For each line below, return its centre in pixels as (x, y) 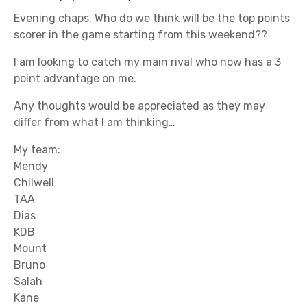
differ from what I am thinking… (95, 122)
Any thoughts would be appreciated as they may (139, 106)
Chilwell (34, 182)
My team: (37, 149)
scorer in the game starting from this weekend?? (140, 34)
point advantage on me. (75, 78)
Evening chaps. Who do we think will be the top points (152, 18)
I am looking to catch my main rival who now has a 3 (147, 62)
